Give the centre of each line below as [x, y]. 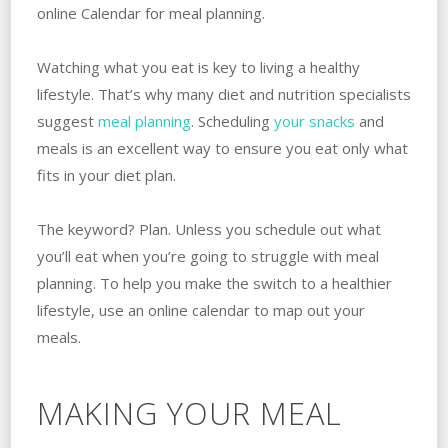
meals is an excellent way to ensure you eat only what [222, 147]
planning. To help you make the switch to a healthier [214, 282]
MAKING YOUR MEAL [189, 412]
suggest [67, 120]
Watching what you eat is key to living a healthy [198, 66]
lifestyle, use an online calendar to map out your [200, 309]
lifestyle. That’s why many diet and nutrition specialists [223, 93]
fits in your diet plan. [106, 174]
